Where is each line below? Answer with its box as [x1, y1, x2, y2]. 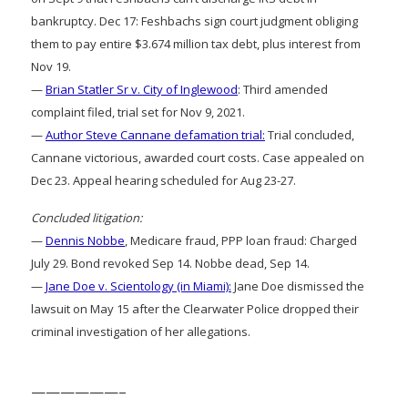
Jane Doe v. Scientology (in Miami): [46, 277, 231, 294]
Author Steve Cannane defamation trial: [46, 126, 265, 143]
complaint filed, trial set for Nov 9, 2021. [31, 103, 245, 120]
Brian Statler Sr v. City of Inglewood [46, 80, 238, 97]
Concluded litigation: [31, 209, 142, 226]
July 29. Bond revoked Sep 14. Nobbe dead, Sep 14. [31, 254, 310, 271]
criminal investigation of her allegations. [31, 322, 250, 340]
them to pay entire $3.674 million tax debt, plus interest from [31, 35, 361, 52]
